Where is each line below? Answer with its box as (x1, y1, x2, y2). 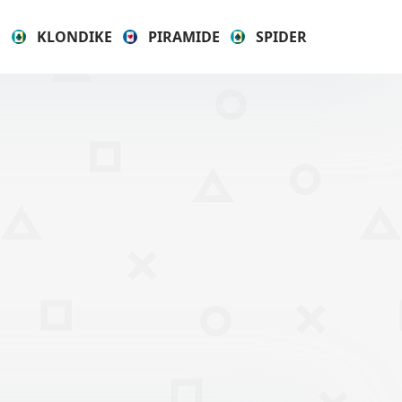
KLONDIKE (37, 27, 112, 47)
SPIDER (256, 27, 307, 47)
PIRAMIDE (148, 27, 220, 47)
